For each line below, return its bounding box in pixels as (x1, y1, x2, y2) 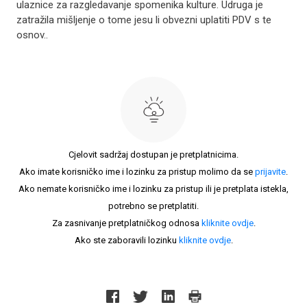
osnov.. (16, 29, 48, 41)
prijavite (255, 167, 286, 177)
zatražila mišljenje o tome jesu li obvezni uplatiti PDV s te (16, 14, 271, 26)
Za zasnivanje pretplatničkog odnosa (51, 218, 201, 228)
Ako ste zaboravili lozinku (74, 235, 179, 245)
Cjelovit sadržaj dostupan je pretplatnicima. (69, 149, 238, 160)
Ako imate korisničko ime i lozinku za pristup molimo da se (19, 167, 255, 177)
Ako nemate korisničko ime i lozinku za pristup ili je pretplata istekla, (19, 184, 288, 194)
